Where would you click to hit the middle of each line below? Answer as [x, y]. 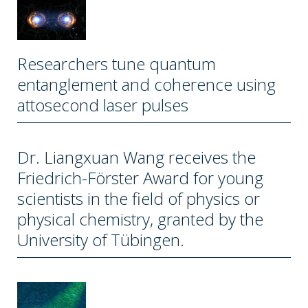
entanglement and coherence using [146, 85]
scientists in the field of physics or [139, 199]
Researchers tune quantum [117, 64]
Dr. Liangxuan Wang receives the [136, 157]
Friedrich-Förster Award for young [140, 178]
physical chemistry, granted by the [140, 219]
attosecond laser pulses [103, 105]
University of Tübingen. [101, 240]
